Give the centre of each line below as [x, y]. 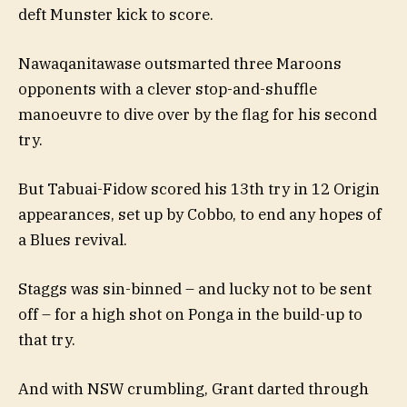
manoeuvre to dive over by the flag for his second [198, 114]
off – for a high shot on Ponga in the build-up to [190, 315]
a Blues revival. [73, 240]
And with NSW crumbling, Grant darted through [194, 389]
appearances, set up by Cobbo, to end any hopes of [200, 215]
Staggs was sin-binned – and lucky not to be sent [195, 289]
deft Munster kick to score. [116, 14]
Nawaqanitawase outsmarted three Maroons [180, 63]
